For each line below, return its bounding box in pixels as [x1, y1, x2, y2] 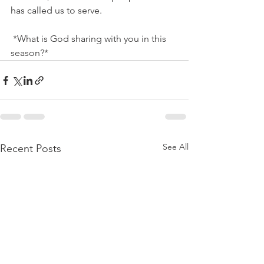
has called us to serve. [11, 5, 102, 16]
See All [163, 141, 189, 153]
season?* [11, 47, 48, 59]
